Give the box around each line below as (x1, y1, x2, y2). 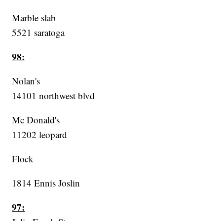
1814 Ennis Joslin (12, 177, 80, 189)
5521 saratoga (12, 26, 65, 39)
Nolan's (12, 74, 40, 87)
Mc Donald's (12, 113, 60, 126)
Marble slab (12, 11, 56, 24)
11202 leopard (12, 128, 68, 141)
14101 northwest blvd (12, 89, 95, 102)
